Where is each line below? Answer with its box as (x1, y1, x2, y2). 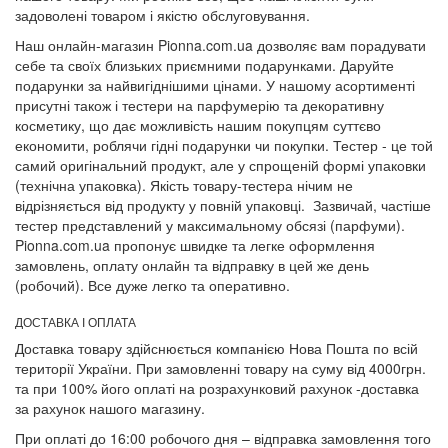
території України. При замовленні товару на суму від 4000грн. (15, 357, 426, 378)
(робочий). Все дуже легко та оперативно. (15, 274, 290, 295)
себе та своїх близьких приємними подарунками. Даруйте (15, 54, 394, 75)
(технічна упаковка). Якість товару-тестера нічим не (15, 174, 353, 195)
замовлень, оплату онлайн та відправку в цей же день (15, 254, 369, 275)
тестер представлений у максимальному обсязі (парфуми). (15, 214, 405, 235)
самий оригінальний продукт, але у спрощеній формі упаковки (15, 154, 426, 175)
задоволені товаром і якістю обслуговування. (15, 4, 310, 25)
